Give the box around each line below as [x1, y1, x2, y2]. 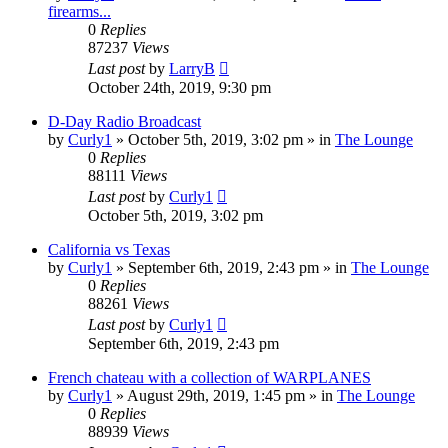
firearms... [48, 2, 111, 20]
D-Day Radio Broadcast [48, 112, 201, 130]
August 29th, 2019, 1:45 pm [127, 386, 305, 404]
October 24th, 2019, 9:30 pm [88, 78, 271, 96]
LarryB [169, 59, 215, 77]
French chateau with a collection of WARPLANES [48, 368, 371, 386]
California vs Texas [48, 240, 170, 258]
